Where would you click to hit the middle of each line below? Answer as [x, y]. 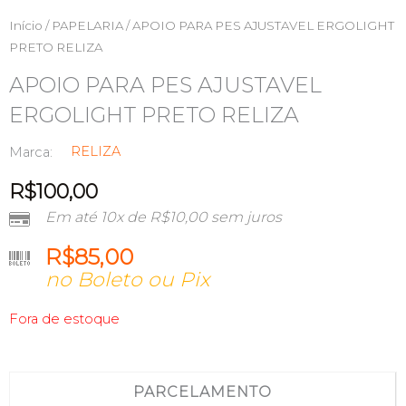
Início [26, 25]
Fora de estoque [64, 319]
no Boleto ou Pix [127, 280]
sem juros [245, 217]
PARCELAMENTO [203, 391]
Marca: [31, 153]
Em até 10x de [97, 217]
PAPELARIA [87, 25]
